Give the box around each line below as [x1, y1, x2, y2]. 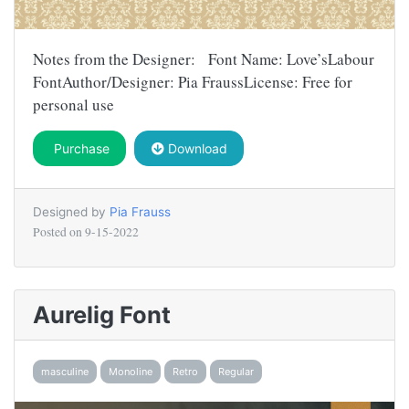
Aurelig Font [33, 300, 171, 330]
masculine [41, 364, 89, 378]
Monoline [109, 364, 152, 378]
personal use [33, 94, 114, 116]
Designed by [33, 204, 110, 220]
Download [163, 141, 227, 157]
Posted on [33, 224, 85, 241]
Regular [218, 364, 254, 378]
